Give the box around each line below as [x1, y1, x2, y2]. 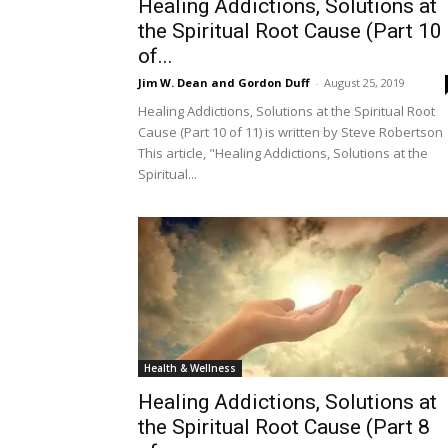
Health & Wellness [144, 361, 236, 375]
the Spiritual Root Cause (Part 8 [138, 415, 430, 439]
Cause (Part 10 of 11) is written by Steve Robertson [138, 123, 443, 141]
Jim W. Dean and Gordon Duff [138, 75, 310, 90]
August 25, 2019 [324, 75, 405, 90]
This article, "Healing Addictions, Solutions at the [138, 144, 428, 162]
